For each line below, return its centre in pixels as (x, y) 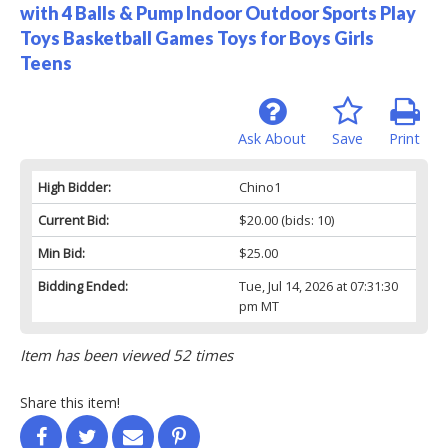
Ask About (272, 138)
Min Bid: (61, 252)
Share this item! (70, 402)
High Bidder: (74, 186)
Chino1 (259, 186)
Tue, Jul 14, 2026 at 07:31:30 (318, 285)
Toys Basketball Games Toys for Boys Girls (197, 37)
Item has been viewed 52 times (126, 354)
